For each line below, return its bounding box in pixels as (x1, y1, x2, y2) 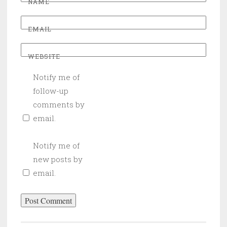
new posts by (33, 154, 83, 165)
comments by (33, 99, 85, 110)
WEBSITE (28, 52, 60, 61)
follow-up (33, 86, 68, 96)
